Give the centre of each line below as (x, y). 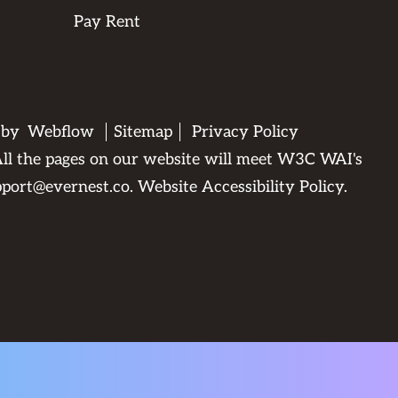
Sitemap (143, 132)
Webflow (61, 132)
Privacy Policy (246, 132)
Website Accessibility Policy (241, 187)
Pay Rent (107, 22)
